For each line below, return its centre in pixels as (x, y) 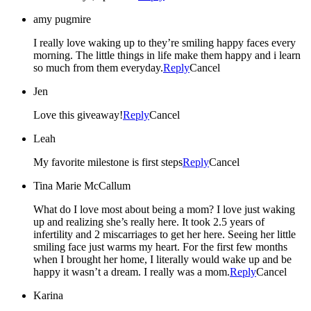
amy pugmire (62, 19)
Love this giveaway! (78, 115)
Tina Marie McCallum (82, 185)
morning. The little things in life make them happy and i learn (167, 55)
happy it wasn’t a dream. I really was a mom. (187, 271)
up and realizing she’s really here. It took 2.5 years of (108, 221)
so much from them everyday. (98, 67)
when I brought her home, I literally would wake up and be (162, 259)
